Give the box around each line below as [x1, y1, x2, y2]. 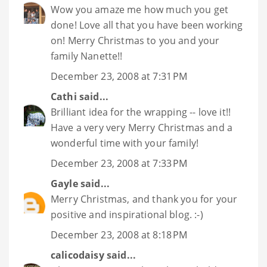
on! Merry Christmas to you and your [51, 34, 220, 48]
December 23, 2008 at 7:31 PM [51, 70, 188, 83]
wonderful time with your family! [51, 136, 199, 150]
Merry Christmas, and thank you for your [51, 193, 238, 206]
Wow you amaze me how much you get [51, 3, 229, 17]
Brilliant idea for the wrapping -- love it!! [51, 105, 231, 119]
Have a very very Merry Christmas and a [51, 121, 233, 135]
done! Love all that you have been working [51, 18, 243, 32]
